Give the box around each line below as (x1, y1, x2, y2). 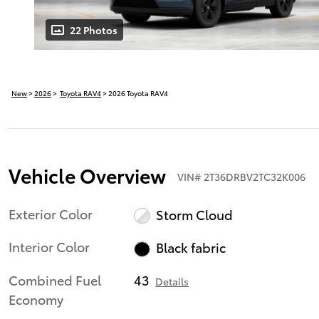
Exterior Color (9, 204, 93, 222)
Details (155, 274, 189, 289)
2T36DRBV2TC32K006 (204, 169, 305, 184)
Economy (9, 290, 63, 308)
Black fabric (155, 238, 226, 256)
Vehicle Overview (9, 160, 166, 189)
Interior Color (9, 237, 90, 256)
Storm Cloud (155, 204, 233, 223)
